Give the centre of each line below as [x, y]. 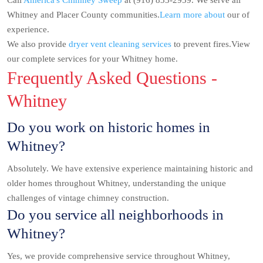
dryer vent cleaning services [120, 44]
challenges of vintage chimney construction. [88, 198]
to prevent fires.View [212, 44]
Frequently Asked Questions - [112, 78]
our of [237, 15]
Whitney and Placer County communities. [83, 15]
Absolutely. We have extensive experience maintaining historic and [130, 169]
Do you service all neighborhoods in [115, 215]
